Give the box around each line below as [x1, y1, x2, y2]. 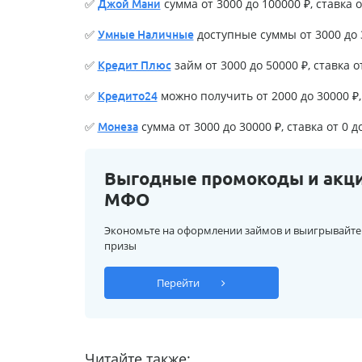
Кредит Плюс [97, 58, 171, 72]
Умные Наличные [97, 27, 194, 41]
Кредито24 [97, 89, 158, 103]
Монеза [97, 120, 138, 133]
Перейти [157, 275, 202, 290]
